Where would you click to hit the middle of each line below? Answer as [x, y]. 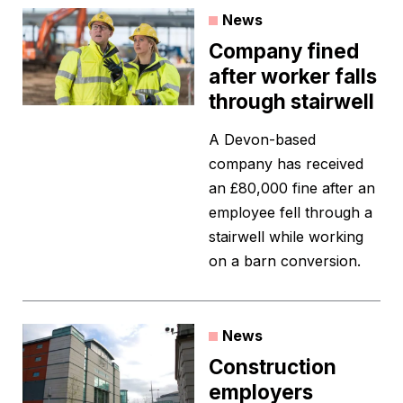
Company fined [284, 51]
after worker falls [293, 76]
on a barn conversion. [285, 261]
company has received [286, 164]
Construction [273, 367]
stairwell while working [286, 237]
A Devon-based [262, 140]
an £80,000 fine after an [292, 188]
